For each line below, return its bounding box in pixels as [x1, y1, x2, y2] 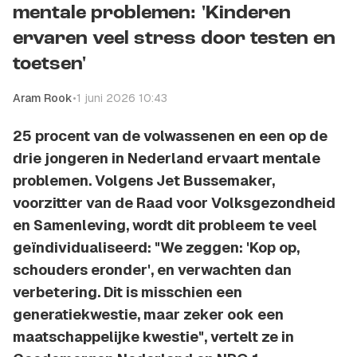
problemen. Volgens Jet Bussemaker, [13, 171, 275, 190]
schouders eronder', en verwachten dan [13, 261, 292, 280]
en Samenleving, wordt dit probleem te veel [13, 216, 317, 235]
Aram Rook [13, 91, 73, 106]
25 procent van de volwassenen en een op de [13, 127, 328, 146]
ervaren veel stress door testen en [13, 29, 335, 49]
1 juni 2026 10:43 [76, 91, 167, 106]
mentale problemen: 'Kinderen [13, 4, 291, 24]
